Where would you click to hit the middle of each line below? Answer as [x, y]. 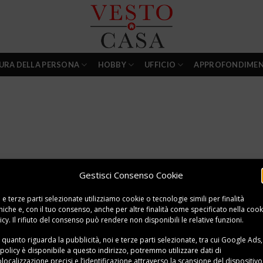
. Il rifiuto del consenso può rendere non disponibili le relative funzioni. [126, 220]
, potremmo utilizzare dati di [174, 250]
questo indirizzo [100, 250]
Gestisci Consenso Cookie [131, 175]
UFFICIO [160, 65]
